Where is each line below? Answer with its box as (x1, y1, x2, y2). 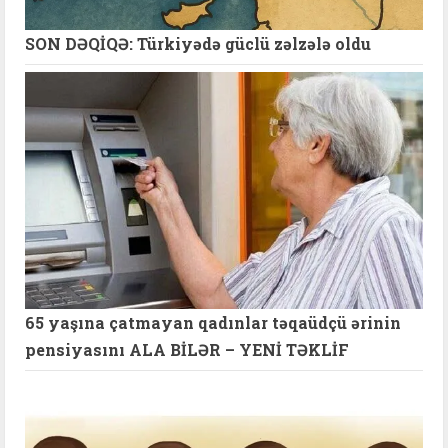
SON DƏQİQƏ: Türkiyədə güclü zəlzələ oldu (25, 32, 371, 54)
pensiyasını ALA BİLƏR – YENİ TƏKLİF (25, 338, 349, 360)
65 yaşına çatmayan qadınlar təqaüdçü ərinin (25, 311, 401, 333)
